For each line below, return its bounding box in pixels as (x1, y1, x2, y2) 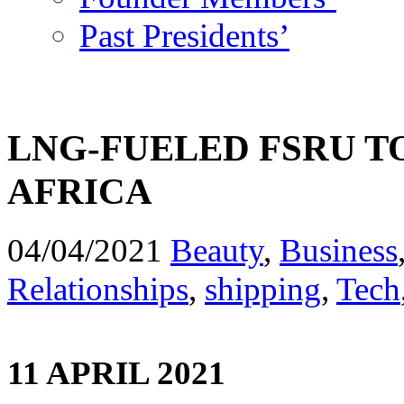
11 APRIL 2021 (7, 353, 234, 391)
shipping (205, 270, 321, 308)
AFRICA (7, 170, 152, 212)
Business (280, 231, 398, 269)
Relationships (7, 270, 188, 308)
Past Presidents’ (79, 16, 289, 54)
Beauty (170, 231, 263, 269)
